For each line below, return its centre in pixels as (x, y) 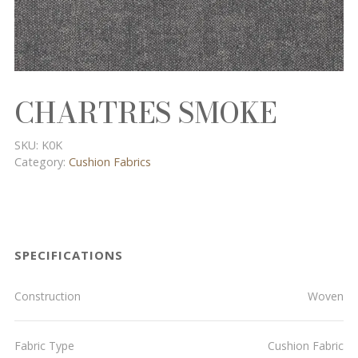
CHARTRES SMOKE (145, 113)
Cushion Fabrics (110, 162)
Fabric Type (44, 346)
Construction (48, 296)
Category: (42, 162)
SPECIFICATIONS (69, 255)
